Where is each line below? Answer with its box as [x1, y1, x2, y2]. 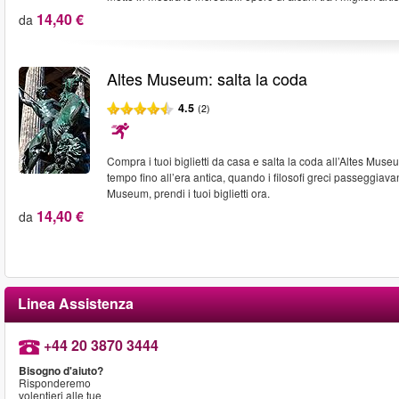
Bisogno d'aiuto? [19, 362, 103, 379]
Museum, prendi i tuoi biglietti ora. [106, 185, 270, 200]
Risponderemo [19, 374, 91, 390]
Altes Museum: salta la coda [106, 67, 307, 90]
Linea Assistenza [18, 293, 134, 313]
